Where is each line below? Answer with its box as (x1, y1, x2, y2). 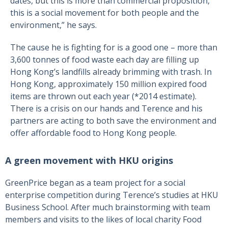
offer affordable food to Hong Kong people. (10, 127, 177, 138)
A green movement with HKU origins (5, 154, 173, 166)
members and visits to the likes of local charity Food (5, 213, 202, 225)
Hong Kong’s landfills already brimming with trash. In (10, 66, 212, 77)
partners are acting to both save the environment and (10, 115, 216, 126)
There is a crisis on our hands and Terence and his (10, 102, 203, 114)
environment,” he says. (10, 19, 97, 31)
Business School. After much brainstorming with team (5, 201, 210, 213)
